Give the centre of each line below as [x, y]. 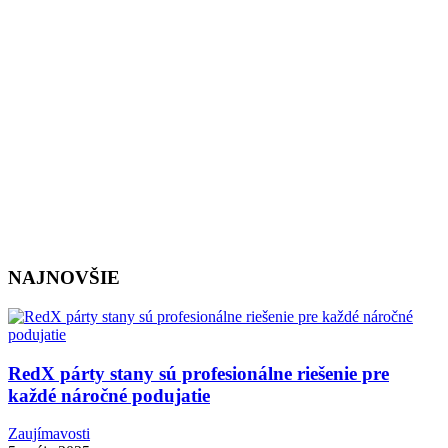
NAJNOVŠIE [64, 278]
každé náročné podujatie [109, 395]
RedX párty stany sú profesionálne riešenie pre [198, 373]
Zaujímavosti [49, 434]
